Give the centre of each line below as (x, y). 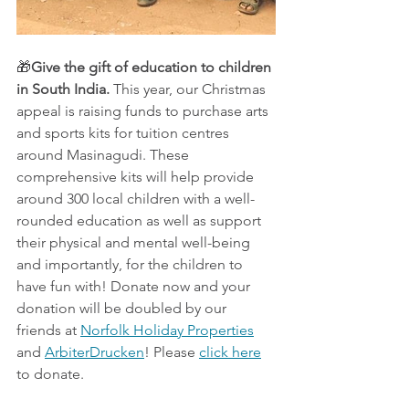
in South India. (65, 89)
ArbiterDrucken (94, 352)
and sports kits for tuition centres (125, 133)
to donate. (50, 374)
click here (230, 352)
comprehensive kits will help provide (137, 177)
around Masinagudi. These (105, 155)
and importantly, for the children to (131, 265)
